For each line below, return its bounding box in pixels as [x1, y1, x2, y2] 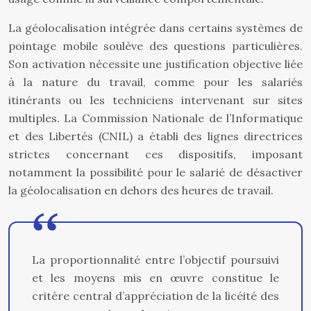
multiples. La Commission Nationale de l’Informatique [8, 111, 303, 125]
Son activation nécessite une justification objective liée [8, 57, 303, 71]
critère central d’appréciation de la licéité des [32, 289, 279, 303]
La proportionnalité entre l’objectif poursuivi [32, 253, 279, 267]
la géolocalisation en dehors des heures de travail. [8, 183, 274, 197]
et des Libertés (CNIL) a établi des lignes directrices [8, 129, 303, 143]
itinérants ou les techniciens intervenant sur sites [8, 93, 303, 107]
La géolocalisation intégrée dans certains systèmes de [8, 21, 303, 35]
